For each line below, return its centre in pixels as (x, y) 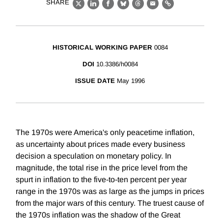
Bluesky (138, 9)
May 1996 (131, 81)
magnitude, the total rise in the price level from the (102, 168)
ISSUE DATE (95, 81)
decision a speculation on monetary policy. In (94, 156)
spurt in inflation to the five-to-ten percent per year (101, 180)
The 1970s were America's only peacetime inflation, (105, 133)
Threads (153, 9)
